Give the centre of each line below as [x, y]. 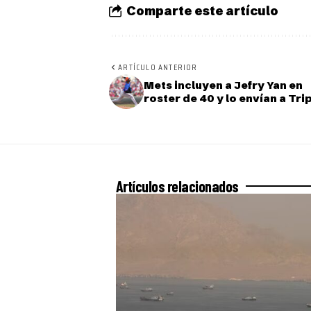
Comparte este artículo [202, 10]
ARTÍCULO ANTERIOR [158, 67]
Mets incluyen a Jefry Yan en [223, 85]
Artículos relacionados [177, 186]
